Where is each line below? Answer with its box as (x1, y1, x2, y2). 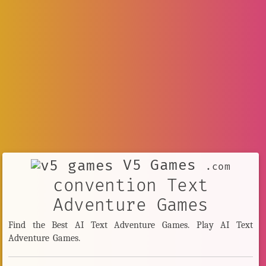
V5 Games (113, 157, 206, 175)
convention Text (53, 175, 208, 197)
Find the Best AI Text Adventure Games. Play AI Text (8, 219, 253, 230)
